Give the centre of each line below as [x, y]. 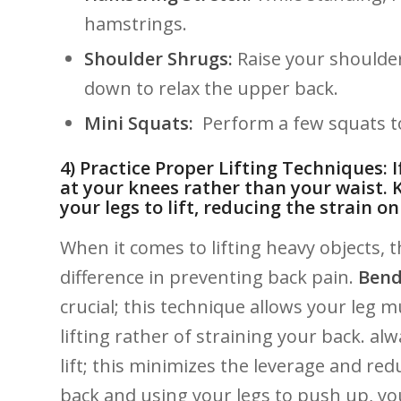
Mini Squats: [139, 123]
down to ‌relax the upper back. [211, 88]
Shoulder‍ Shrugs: [158, 58]
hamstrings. [136, 23]
